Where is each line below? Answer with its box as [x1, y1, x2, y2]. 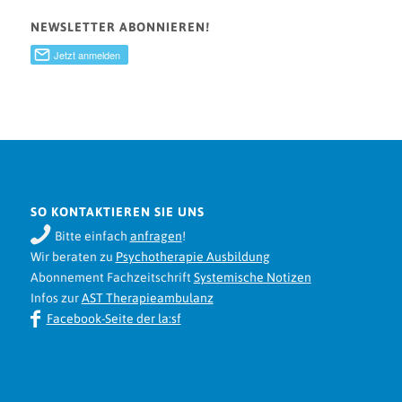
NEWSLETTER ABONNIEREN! [30, 20, 210, 35]
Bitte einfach [54, 228, 130, 243]
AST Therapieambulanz [81, 290, 214, 305]
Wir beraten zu [30, 249, 116, 264]
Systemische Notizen [193, 269, 311, 284]
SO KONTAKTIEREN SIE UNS [30, 204, 205, 219]
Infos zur [30, 290, 82, 305]
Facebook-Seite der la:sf [46, 310, 181, 326]
